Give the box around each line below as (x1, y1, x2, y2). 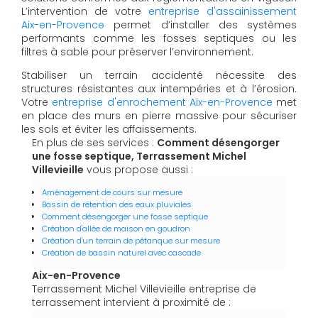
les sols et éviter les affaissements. (21, 121, 197, 136)
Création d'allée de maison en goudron (42, 222, 190, 234)
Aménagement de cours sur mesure (42, 186, 182, 198)
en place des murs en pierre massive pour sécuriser (21, 108, 297, 123)
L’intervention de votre (21, 4, 148, 18)
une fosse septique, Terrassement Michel (32, 148, 246, 163)
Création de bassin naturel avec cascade (42, 246, 201, 258)
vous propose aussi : (84, 162, 193, 177)
